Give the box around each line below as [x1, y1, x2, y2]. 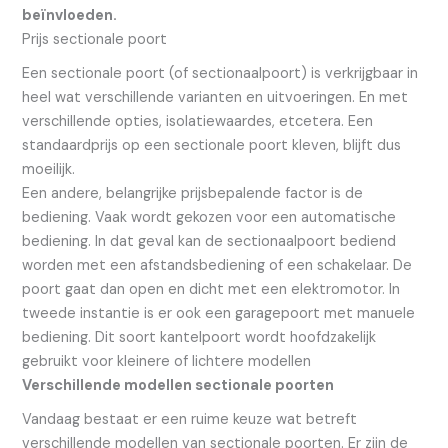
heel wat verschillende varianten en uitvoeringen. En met [22, 88, 409, 108]
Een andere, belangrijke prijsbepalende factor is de [22, 184, 364, 204]
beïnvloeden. [22, 5, 118, 25]
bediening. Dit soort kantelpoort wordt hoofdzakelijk [22, 328, 377, 348]
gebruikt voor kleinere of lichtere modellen [22, 352, 312, 372]
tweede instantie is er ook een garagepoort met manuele [22, 304, 416, 324]
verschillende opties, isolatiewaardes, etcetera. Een [22, 112, 374, 132]
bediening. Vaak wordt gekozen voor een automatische [22, 208, 397, 228]
